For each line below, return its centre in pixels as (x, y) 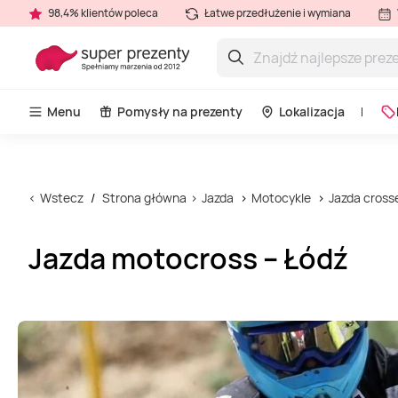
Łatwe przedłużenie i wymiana (277, 13)
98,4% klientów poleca (102, 13)
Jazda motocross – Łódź (188, 259)
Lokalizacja (312, 111)
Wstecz (62, 198)
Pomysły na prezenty (180, 111)
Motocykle (281, 198)
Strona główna (144, 198)
